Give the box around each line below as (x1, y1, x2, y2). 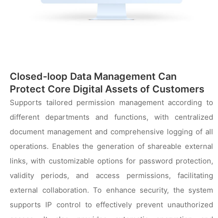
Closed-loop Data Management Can (10, 70, 177, 82)
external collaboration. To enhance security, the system (10, 185, 213, 195)
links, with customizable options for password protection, (10, 156, 213, 165)
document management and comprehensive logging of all (10, 127, 213, 136)
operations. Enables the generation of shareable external (10, 141, 213, 151)
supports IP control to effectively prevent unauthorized (10, 200, 213, 209)
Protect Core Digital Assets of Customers (10, 83, 204, 95)
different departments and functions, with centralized (10, 112, 213, 122)
